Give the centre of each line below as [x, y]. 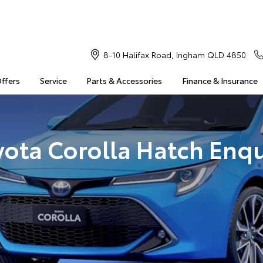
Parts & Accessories [124, 80]
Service [53, 80]
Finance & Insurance [220, 80]
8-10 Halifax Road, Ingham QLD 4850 [174, 55]
